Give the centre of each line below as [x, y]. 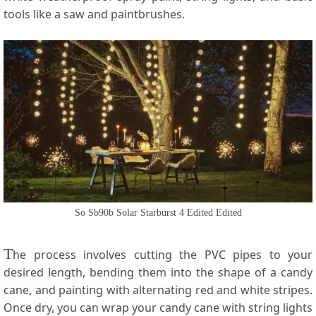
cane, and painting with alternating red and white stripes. [158, 290]
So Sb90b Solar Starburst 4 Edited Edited [158, 212]
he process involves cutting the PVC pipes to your [163, 254]
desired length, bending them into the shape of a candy [158, 272]
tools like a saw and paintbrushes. [94, 14]
